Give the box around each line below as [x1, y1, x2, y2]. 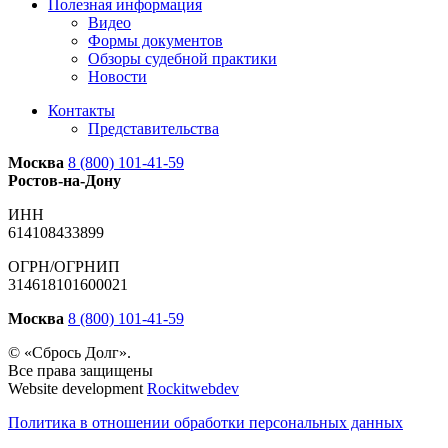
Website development [8, 379, 147, 397]
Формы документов [88, 31, 223, 49]
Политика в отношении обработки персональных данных [8, 413, 403, 431]
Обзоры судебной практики [88, 49, 277, 67]
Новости [88, 67, 147, 85]
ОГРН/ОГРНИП [8, 257, 120, 275]
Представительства [88, 119, 219, 137]
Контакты [48, 101, 115, 119]
